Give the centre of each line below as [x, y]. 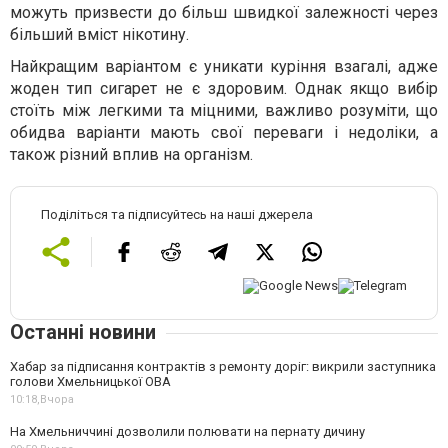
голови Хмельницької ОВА [90, 381]
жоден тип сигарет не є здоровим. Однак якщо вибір [224, 89]
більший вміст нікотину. [99, 35]
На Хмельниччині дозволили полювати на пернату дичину [187, 431]
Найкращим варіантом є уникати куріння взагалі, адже [224, 67]
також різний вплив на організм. [131, 155]
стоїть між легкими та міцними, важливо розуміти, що [224, 111]
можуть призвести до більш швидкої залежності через [224, 13]
